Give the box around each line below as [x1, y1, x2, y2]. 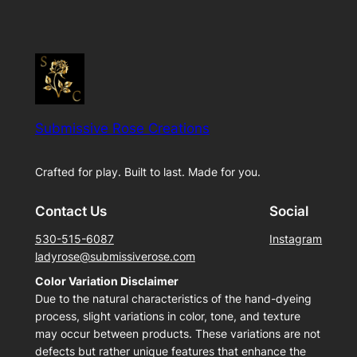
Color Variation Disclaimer [34, 274, 178, 288]
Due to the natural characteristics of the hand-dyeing [34, 292, 312, 306]
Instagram [269, 232, 323, 246]
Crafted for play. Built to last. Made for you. [34, 164, 261, 178]
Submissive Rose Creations [34, 120, 210, 136]
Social [269, 203, 309, 220]
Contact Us [34, 203, 107, 220]
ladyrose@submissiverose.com [34, 249, 195, 264]
